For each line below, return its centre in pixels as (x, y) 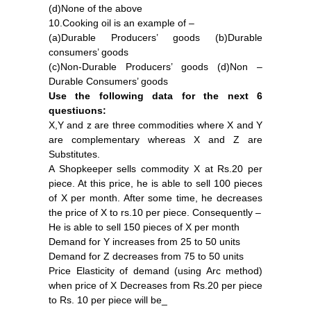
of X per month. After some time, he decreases (155, 197)
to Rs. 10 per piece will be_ (108, 300)
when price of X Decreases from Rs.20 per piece (155, 285)
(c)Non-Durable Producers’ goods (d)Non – (155, 66)
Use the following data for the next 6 (155, 95)
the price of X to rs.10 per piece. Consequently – (155, 212)
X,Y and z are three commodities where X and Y (155, 125)
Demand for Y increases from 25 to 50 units (144, 241)
